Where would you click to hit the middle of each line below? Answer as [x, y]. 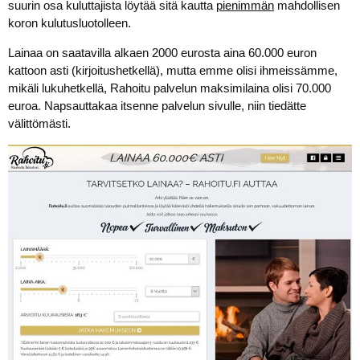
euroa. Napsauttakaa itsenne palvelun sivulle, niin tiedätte [157, 106]
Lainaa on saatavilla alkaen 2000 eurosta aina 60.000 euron [162, 53]
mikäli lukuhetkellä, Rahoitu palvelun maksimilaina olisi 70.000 [170, 88]
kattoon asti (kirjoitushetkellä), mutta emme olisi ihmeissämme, [173, 70]
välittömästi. [39, 123]
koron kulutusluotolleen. [70, 23]
